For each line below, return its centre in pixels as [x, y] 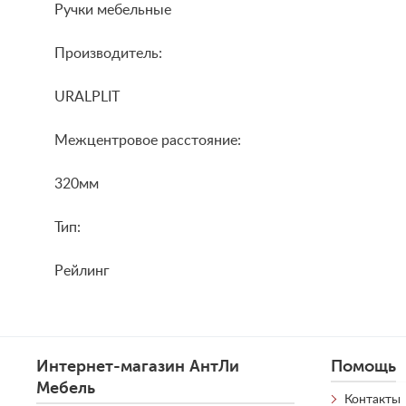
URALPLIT [87, 97]
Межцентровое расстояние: [148, 141]
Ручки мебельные [113, 10]
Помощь [364, 367]
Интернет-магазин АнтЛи [138, 367]
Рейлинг [82, 271]
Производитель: [108, 54]
